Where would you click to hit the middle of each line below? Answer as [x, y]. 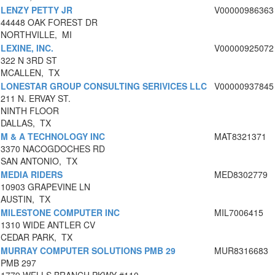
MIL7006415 [239, 213]
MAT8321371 [240, 137]
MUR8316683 [241, 251]
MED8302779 [241, 175]
